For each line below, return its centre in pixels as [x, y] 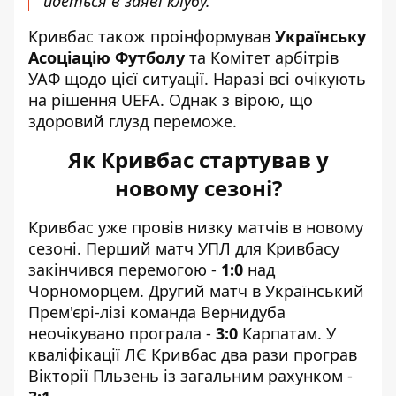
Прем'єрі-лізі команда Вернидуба [157, 312]
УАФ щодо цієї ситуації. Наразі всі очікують [197, 79]
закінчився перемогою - [125, 270]
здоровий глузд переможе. [133, 121]
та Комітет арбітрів [262, 57]
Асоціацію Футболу [107, 57]
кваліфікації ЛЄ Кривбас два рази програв [193, 354]
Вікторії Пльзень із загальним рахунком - [190, 376]
